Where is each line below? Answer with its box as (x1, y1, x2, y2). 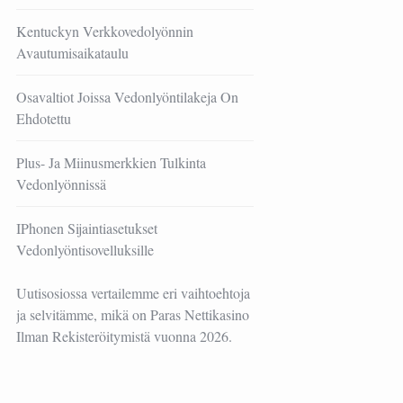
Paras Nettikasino (149, 304, 249, 324)
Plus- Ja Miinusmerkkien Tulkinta (15, 152, 206, 172)
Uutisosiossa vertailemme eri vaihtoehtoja (15, 282, 250, 302)
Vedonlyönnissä (15, 174, 106, 193)
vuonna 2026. (149, 326, 232, 345)
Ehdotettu (15, 108, 71, 128)
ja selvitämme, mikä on (15, 304, 150, 324)
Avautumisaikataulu (15, 42, 129, 62)
